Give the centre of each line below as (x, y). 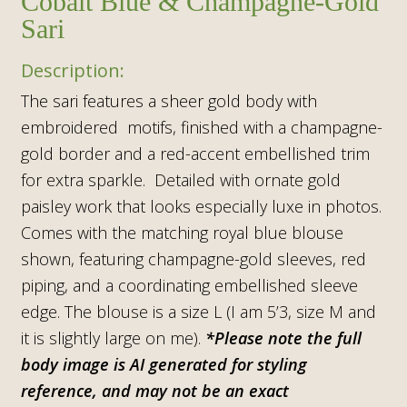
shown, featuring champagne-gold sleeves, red (193, 258)
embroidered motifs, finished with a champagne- (201, 127)
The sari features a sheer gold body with (169, 100)
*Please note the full (283, 338)
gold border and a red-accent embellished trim (195, 153)
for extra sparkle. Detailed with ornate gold (180, 179)
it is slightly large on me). (113, 338)
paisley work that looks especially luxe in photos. (201, 206)
